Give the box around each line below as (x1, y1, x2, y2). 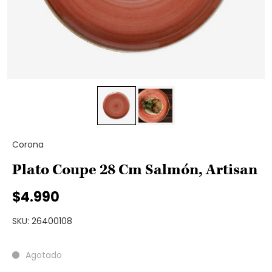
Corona (12, 138, 44, 151)
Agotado (25, 249, 62, 261)
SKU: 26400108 (12, 215, 72, 227)
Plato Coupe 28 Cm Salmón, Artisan (12, 160, 257, 180)
